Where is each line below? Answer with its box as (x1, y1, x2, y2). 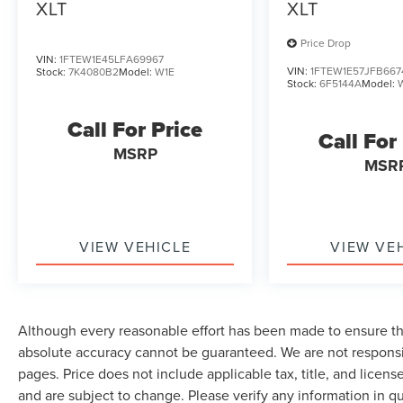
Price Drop (300, 35, 352, 51)
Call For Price (67, 112, 203, 146)
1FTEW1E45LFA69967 (59, 50, 164, 67)
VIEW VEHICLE (79, 236, 192, 256)
